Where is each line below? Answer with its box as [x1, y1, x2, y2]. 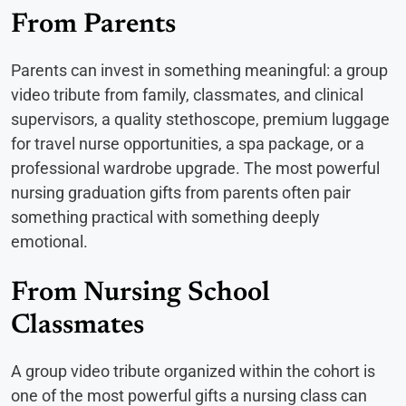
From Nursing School [11, 280, 270, 308]
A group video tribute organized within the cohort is [11, 362, 375, 382]
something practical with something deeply [11, 208, 320, 227]
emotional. [11, 232, 88, 252]
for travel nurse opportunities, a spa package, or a [11, 134, 364, 154]
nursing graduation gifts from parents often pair [11, 183, 351, 203]
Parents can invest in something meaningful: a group [11, 61, 388, 81]
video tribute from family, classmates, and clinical [11, 85, 363, 105]
